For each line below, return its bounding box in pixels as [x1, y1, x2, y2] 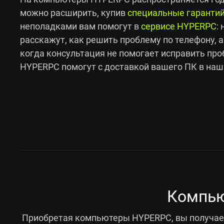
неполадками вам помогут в [20, 19, 141, 32]
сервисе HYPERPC [141, 19, 216, 32]
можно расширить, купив [20, 6, 127, 18]
